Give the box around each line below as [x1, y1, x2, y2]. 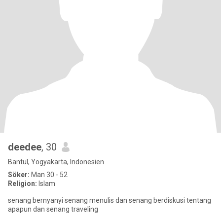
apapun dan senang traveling [8, 205, 98, 213]
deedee [8, 141, 41, 153]
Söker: [8, 171, 30, 179]
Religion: [8, 180, 37, 187]
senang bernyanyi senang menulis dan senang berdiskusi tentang [8, 196, 211, 204]
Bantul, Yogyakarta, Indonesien [8, 158, 104, 166]
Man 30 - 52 [30, 171, 68, 179]
